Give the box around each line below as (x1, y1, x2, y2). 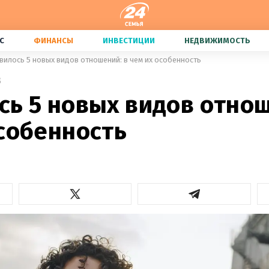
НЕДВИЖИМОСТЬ (184, 36, 250, 45)
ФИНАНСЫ (34, 36, 73, 45)
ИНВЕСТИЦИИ (103, 36, 155, 45)
